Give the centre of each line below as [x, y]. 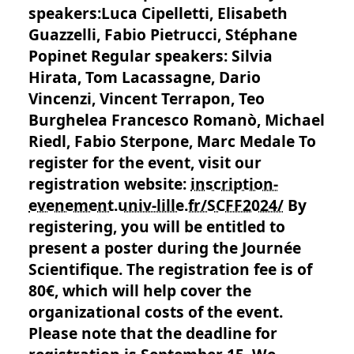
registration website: [109, 184]
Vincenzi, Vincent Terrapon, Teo [147, 99]
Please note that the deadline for [153, 333]
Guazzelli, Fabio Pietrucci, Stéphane [163, 35]
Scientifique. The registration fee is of [170, 269]
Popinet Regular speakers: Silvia [151, 56]
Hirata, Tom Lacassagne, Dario [145, 77]
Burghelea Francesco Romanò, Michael [177, 120]
